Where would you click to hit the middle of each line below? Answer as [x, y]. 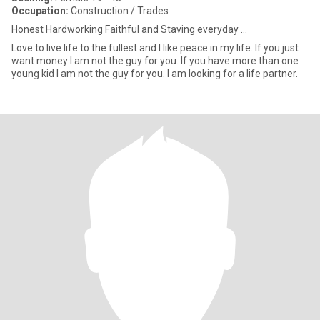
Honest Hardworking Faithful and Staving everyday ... [129, 29]
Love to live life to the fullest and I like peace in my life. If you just [155, 48]
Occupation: [40, 11]
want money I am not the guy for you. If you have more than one [96, 61]
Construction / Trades [119, 11]
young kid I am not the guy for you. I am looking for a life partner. [155, 74]
